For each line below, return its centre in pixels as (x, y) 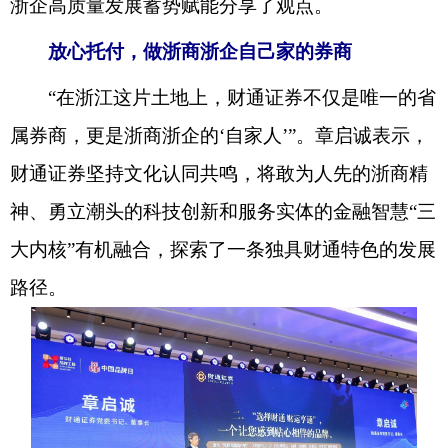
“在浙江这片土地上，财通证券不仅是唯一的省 (223, 97)
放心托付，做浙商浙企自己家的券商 (200, 51)
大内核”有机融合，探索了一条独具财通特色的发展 (223, 249)
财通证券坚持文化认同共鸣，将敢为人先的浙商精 (219, 173)
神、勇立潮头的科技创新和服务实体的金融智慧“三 (223, 211)
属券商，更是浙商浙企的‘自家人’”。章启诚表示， (219, 135)
